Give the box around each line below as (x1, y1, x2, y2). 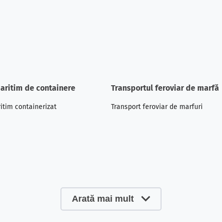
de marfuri (167, 102, 203, 111)
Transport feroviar (111, 102, 167, 111)
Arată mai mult (72, 193, 134, 204)
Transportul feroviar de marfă (111, 83, 219, 93)
